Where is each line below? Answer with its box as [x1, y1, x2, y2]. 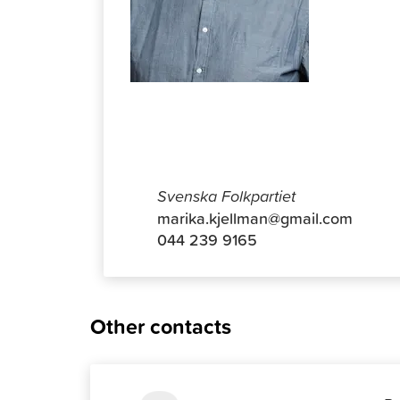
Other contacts [89, 310, 231, 341]
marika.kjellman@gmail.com [156, 206, 353, 229]
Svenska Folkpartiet [156, 185, 296, 207]
